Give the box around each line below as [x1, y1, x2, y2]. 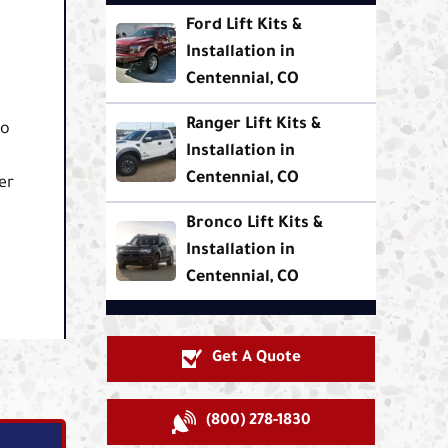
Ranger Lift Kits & [186, 115, 322, 134]
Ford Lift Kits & [186, 16, 303, 35]
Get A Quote [211, 349, 301, 367]
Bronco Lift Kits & [186, 214, 324, 233]
